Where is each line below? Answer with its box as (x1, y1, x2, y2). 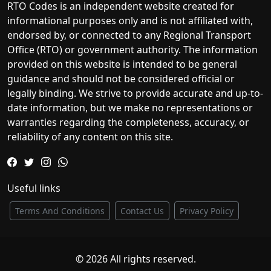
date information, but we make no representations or (7, 101, 253, 114)
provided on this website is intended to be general (7, 57, 237, 71)
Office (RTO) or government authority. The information (7, 43, 258, 56)
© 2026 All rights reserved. (75, 252, 196, 266)
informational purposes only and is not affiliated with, (7, 14, 253, 27)
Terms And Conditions (15, 205, 105, 217)
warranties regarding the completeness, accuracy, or (7, 116, 249, 129)
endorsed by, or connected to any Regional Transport (7, 28, 251, 42)
